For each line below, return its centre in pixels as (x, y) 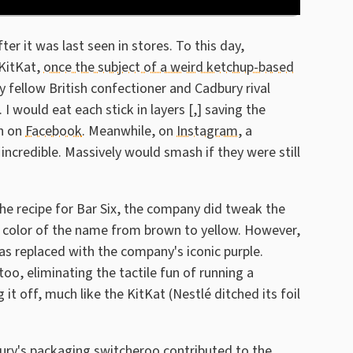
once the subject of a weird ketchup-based (169, 67)
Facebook (54, 131)
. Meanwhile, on (129, 131)
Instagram (207, 131)
